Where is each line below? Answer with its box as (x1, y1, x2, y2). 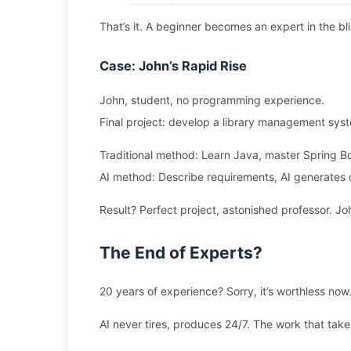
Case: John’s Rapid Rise (100, 58, 247, 74)
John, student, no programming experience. (100, 93, 324, 107)
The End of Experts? (100, 243, 262, 262)
